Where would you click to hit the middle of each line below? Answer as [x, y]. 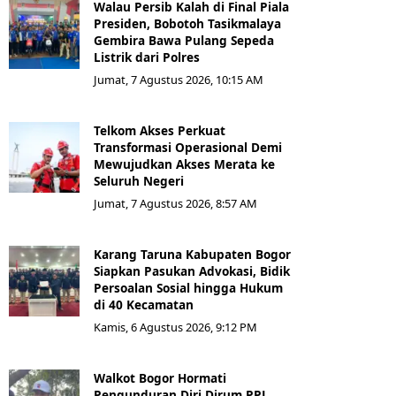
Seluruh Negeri [139, 180]
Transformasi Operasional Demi [188, 147]
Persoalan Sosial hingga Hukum [188, 287]
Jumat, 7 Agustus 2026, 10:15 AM [179, 79]
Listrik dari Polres [147, 57]
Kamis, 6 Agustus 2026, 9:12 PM [175, 327]
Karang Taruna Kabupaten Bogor [192, 254]
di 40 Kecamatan [144, 304]
